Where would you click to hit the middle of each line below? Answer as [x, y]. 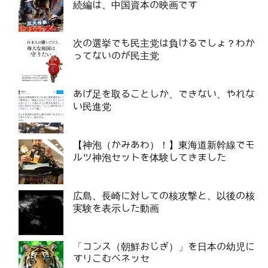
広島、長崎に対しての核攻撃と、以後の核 [164, 196]
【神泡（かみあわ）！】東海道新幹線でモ [164, 145]
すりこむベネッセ [111, 258]
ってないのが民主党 [116, 56]
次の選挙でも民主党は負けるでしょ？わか [164, 43]
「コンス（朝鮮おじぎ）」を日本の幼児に [164, 246]
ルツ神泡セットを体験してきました [150, 157]
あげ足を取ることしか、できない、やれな [164, 94]
